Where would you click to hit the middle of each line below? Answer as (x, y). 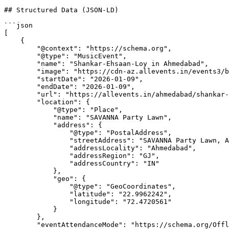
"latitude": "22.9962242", (37, 194)
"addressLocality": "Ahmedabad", (37, 148)
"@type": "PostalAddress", (37, 133)
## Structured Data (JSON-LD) (61, 10)
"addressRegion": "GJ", (37, 156)
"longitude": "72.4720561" (37, 202)
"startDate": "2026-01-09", (20, 79)
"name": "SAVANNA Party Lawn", (29, 117)
